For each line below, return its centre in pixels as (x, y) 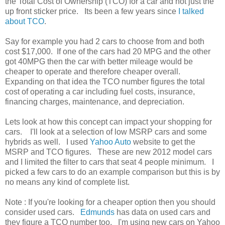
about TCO (25, 21)
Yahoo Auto (110, 142)
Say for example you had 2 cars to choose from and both (105, 41)
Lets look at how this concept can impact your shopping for (108, 122)
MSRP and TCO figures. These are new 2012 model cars (108, 152)
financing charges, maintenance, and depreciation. (97, 101)
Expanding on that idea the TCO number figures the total (105, 81)
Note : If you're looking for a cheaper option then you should (110, 202)
